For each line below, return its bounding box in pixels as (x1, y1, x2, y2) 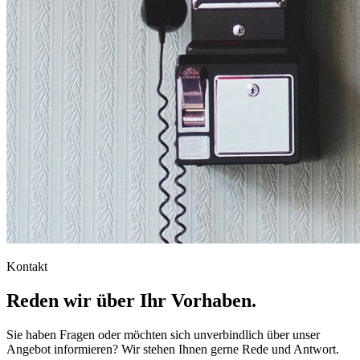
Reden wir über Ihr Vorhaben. (6, 289, 256, 311)
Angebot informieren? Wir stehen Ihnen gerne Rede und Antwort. (6, 342, 339, 356)
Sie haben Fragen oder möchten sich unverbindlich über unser (6, 327, 320, 342)
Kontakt (6, 260, 47, 273)
